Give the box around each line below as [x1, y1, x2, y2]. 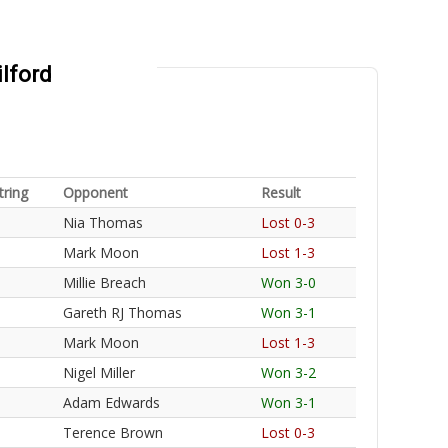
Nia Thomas [63, 213, 143, 232]
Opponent [63, 183, 128, 202]
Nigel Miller [63, 363, 135, 382]
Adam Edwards [63, 393, 160, 412]
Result [261, 183, 301, 202]
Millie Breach [63, 273, 146, 292]
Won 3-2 [261, 363, 316, 382]
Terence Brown [63, 423, 163, 442]
